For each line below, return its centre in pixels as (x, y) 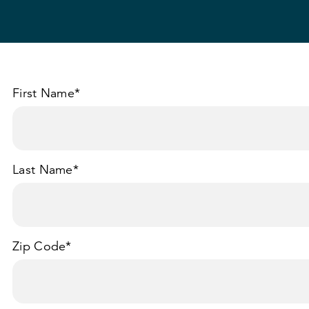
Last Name (43, 170)
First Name (44, 93)
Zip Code (39, 246)
